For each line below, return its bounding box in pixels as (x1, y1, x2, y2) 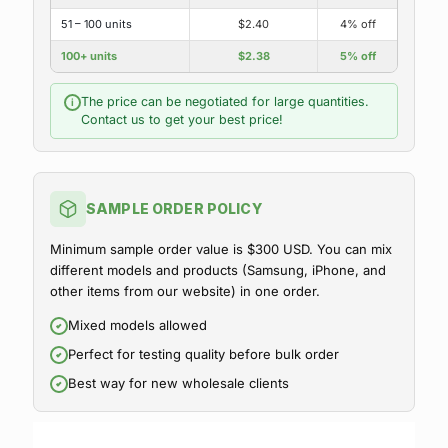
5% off (339, 49, 376, 63)
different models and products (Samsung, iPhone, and (50, 262, 386, 278)
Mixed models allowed (68, 317, 207, 333)
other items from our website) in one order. (50, 283, 320, 299)
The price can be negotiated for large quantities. (81, 94, 369, 109)
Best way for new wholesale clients (68, 375, 289, 391)
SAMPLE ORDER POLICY (86, 200, 262, 217)
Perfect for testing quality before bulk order (68, 346, 339, 362)
